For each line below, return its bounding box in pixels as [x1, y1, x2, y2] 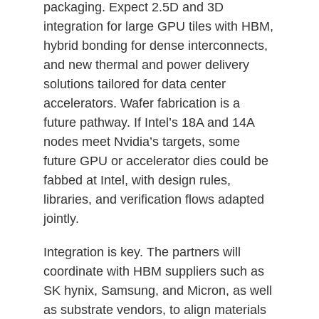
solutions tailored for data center [43, 76, 226, 91]
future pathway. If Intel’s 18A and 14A [43, 115, 254, 130]
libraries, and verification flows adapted [43, 192, 264, 206]
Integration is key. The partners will [43, 244, 241, 259]
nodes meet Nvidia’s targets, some [43, 134, 240, 149]
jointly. [43, 211, 79, 226]
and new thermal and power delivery [43, 57, 249, 72]
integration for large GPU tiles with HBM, [43, 19, 273, 33]
